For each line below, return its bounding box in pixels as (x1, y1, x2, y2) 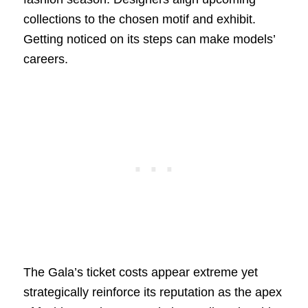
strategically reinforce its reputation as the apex (23, 285, 282, 299)
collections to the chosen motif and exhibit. (23, 12, 256, 26)
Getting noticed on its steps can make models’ (23, 32, 275, 46)
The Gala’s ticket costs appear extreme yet (23, 265, 258, 279)
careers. (23, 52, 68, 66)
